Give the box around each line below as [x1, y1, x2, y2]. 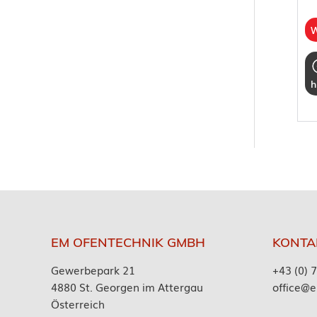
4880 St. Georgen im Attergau [51, 278, 203, 294]
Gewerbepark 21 [51, 261, 135, 277]
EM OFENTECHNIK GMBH [51, 234, 205, 251]
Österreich [51, 295, 105, 311]
